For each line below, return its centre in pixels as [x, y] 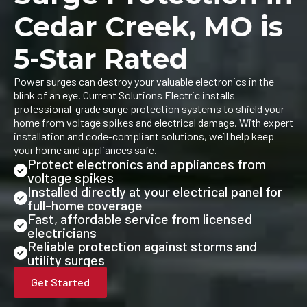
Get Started [60, 282]
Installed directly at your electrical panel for [155, 192]
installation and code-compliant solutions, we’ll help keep [144, 136]
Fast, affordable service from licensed [140, 219]
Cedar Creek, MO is [148, 27]
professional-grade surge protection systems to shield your [149, 109]
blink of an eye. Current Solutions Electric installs [124, 95]
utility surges [66, 260]
